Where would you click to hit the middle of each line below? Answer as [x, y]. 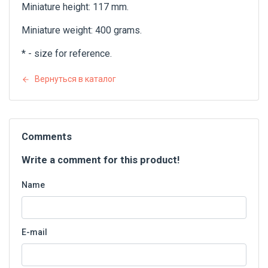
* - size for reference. [67, 54]
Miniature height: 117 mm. [75, 7]
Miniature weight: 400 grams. [82, 31]
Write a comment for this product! [100, 160]
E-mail [34, 232]
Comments [47, 136]
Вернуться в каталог [75, 79]
